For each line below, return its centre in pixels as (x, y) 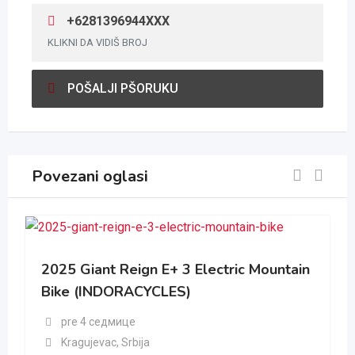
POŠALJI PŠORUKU (123, 88)
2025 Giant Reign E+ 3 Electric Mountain (176, 270)
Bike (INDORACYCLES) (116, 292)
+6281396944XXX (116, 21)
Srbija (134, 342)
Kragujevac (88, 342)
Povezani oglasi (90, 176)
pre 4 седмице (98, 321)
